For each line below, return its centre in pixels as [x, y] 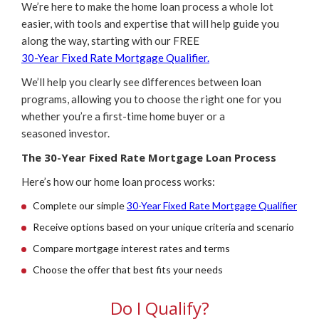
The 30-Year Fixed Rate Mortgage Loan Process [149, 158]
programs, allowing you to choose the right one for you [151, 99]
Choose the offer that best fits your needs [128, 270]
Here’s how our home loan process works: [118, 182]
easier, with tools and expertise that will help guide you [150, 24]
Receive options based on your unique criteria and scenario [163, 227]
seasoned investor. [66, 134]
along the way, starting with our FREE [110, 41]
